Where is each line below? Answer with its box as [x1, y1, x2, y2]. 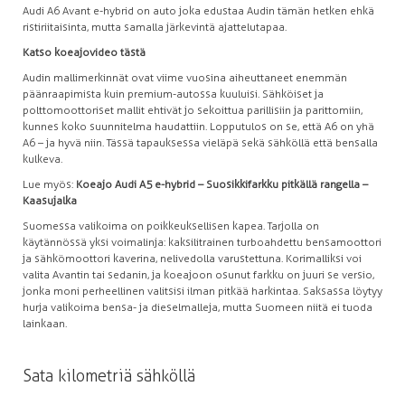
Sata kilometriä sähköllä [23, 366, 195, 387]
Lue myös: [23, 178, 76, 192]
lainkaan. [23, 317, 67, 331]
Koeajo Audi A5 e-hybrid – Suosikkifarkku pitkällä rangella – [76, 178, 368, 192]
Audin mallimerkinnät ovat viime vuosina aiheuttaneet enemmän [23, 71, 347, 85]
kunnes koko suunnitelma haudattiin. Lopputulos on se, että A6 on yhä [23, 120, 374, 134]
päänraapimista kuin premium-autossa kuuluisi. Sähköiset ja [23, 88, 324, 101]
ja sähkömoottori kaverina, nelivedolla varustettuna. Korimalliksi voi [23, 252, 362, 266]
